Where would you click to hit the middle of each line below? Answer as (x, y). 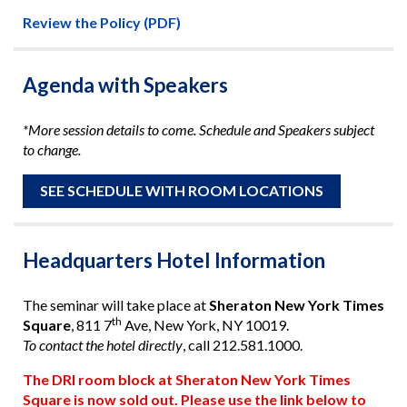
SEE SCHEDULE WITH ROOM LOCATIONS (181, 191)
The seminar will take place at (115, 304)
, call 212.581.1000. (242, 344)
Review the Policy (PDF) (101, 23)
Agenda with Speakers (125, 85)
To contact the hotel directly (102, 344)
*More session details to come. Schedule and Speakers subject (198, 129)
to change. (51, 149)
